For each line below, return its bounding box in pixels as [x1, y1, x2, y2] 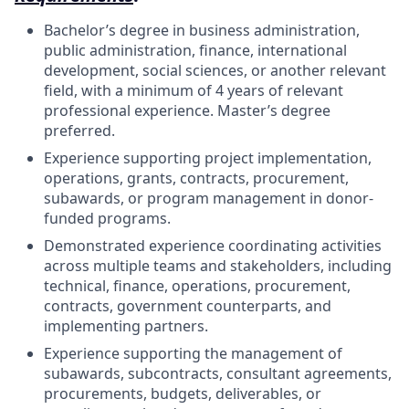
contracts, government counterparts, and [44, 296, 331, 316]
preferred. [44, 121, 115, 141]
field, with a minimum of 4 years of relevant [44, 80, 343, 100]
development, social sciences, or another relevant [44, 60, 386, 80]
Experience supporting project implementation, [44, 148, 372, 168]
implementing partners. [44, 316, 208, 336]
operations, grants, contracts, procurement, [44, 168, 349, 188]
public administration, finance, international [44, 40, 347, 60]
